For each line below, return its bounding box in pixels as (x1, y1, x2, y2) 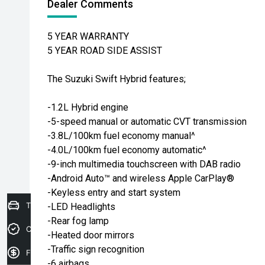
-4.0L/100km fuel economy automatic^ (47, 144, 206, 156)
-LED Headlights (47, 201, 115, 212)
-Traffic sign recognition (47, 244, 144, 255)
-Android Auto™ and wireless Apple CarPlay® (47, 173, 234, 184)
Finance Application (26, 247, 98, 257)
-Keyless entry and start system (47, 187, 180, 198)
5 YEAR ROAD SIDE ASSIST (47, 45, 162, 56)
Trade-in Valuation (26, 200, 93, 210)
